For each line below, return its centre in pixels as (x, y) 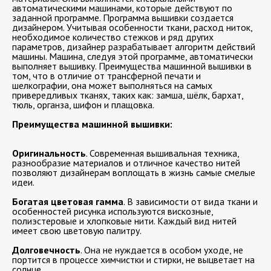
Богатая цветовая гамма (68, 201)
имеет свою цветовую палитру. (77, 230)
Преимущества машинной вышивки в (175, 66)
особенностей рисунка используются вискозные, (113, 211)
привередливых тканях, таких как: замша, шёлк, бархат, (128, 95)
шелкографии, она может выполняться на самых (112, 85)
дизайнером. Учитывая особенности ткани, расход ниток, (132, 27)
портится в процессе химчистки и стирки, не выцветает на (133, 259)
